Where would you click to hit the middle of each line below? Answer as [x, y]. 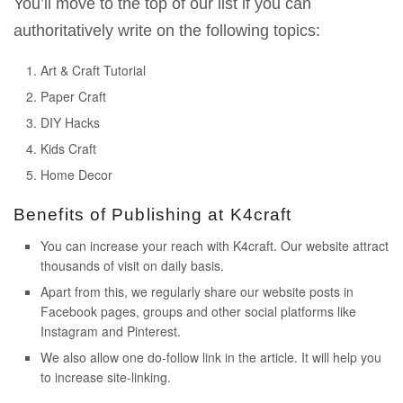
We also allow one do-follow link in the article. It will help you [211, 357]
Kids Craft [68, 149]
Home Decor [76, 175]
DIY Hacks [70, 123]
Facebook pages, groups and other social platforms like [198, 311]
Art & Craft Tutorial [93, 71]
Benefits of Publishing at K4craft [153, 215]
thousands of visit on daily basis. [132, 265]
